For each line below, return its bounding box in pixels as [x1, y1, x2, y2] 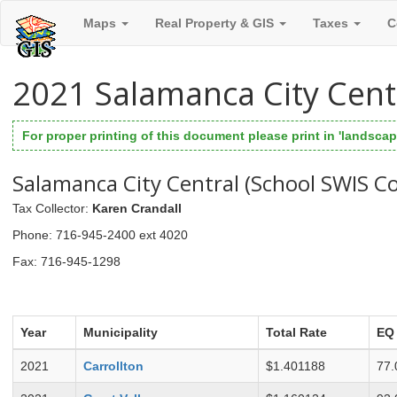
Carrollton [83, 359, 144, 374]
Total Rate [266, 325, 327, 340]
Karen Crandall [92, 200, 182, 215]
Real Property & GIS [155, 16, 277, 30]
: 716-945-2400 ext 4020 [49, 227, 188, 242]
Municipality [83, 325, 158, 340]
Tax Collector [12, 200, 85, 215]
